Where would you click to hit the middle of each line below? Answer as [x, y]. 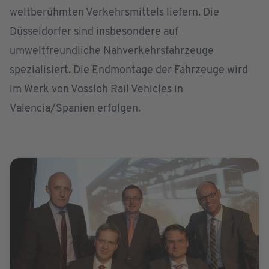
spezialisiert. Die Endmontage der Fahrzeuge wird [129, 71]
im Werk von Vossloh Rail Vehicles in [96, 90]
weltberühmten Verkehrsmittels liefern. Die [114, 13]
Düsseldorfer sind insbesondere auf [94, 32]
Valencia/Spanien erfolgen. [75, 109]
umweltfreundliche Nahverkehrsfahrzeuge [112, 51]
